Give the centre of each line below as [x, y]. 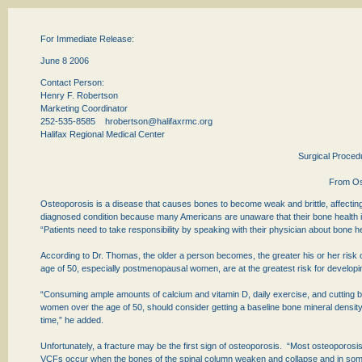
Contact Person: [72, 82]
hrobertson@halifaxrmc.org [159, 121]
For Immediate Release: [87, 39]
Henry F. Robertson [79, 95]
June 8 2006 [65, 61]
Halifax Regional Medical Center [103, 134]
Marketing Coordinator [84, 108]
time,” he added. [72, 320]
